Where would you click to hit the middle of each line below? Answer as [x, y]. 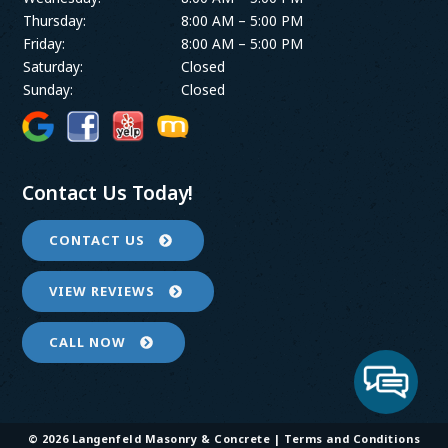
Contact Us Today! [108, 193]
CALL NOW [90, 342]
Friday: [44, 43]
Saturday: [53, 66]
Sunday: [48, 89]
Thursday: [55, 20]
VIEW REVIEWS [104, 291]
